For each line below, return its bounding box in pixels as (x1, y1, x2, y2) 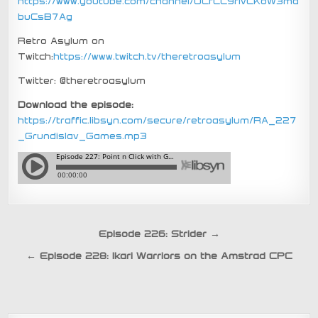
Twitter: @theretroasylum (18, 74, 146, 86)
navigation (7, 243, 107, 267)
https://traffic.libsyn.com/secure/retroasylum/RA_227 (18, 114, 297, 126)
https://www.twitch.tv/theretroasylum (53, 50, 241, 62)
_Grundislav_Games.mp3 (18, 129, 148, 141)
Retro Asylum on (18, 34, 105, 46)
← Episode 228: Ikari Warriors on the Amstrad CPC (26, 249, 292, 261)
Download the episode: (18, 98, 134, 110)
